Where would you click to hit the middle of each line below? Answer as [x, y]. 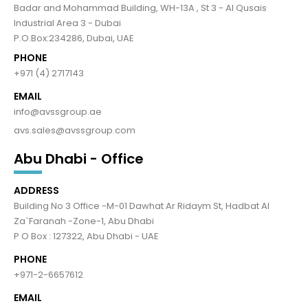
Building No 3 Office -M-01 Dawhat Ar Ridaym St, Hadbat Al [142, 206]
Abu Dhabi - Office [79, 159]
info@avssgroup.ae [58, 112]
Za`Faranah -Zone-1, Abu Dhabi [84, 221]
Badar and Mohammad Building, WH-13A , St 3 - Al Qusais [140, 8]
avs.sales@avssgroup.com [75, 131]
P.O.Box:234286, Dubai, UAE [74, 38]
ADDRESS [36, 191]
